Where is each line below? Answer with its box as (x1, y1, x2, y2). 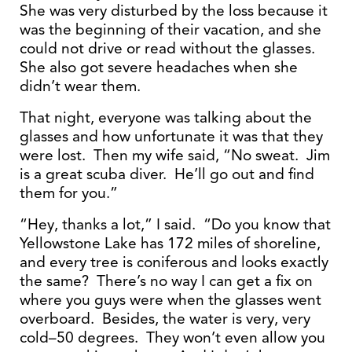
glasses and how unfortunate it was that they (20, 126, 323, 146)
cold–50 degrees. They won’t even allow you (20, 328, 325, 347)
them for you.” (20, 183, 118, 203)
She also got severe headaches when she (20, 57, 298, 77)
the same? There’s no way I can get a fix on (20, 271, 313, 291)
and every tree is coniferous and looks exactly (20, 252, 328, 272)
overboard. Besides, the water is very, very (20, 309, 310, 328)
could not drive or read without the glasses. (20, 38, 319, 58)
